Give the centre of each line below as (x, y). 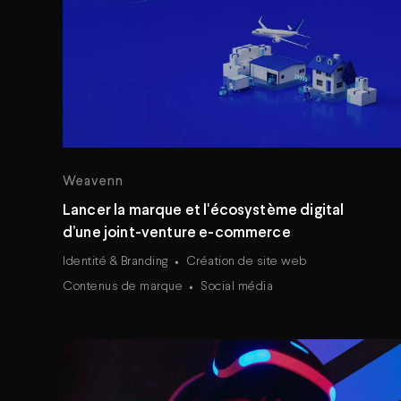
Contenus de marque (123, 286)
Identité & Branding (115, 261)
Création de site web (246, 261)
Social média (237, 286)
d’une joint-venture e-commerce (177, 233)
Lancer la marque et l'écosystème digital (204, 211)
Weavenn (93, 182)
